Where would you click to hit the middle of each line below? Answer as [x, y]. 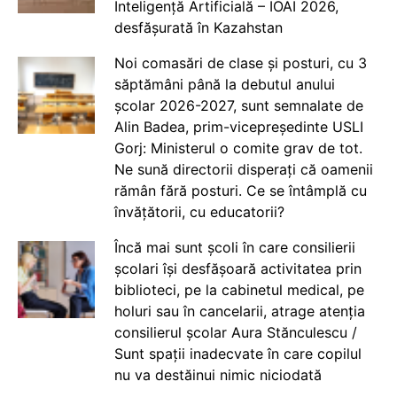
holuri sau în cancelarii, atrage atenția [239, 311]
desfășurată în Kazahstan [198, 27]
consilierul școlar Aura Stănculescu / [235, 332]
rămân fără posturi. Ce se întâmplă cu [240, 191]
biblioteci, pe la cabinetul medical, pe [239, 290]
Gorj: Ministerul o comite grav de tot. [238, 148]
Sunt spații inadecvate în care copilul [237, 354]
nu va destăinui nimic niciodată [218, 375]
